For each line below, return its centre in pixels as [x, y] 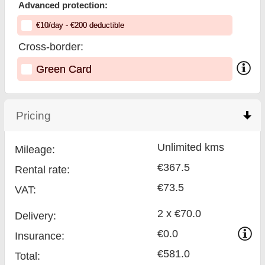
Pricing [34, 115]
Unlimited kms [191, 147]
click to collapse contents [115, 115]
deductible [105, 25]
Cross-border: [51, 47]
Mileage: [35, 150]
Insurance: [40, 236]
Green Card [64, 69]
